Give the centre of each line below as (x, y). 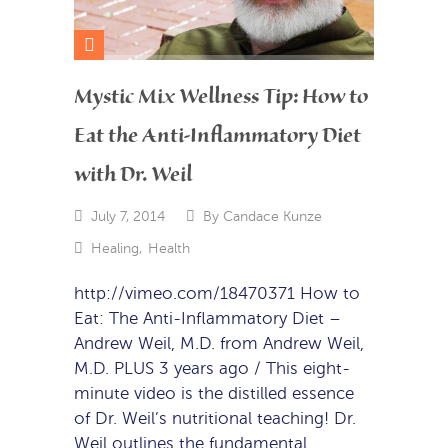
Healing (114, 247)
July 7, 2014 (127, 216)
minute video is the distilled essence (214, 394)
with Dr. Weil (133, 175)
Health (168, 247)
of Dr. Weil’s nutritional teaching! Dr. (215, 419)
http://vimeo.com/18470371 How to (217, 294)
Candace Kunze (272, 216)
